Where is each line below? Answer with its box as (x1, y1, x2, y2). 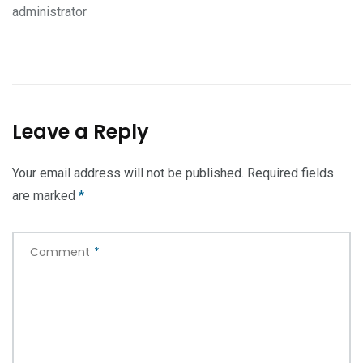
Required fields (247, 164, 334, 181)
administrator (12, 3, 87, 19)
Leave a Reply (12, 117, 149, 145)
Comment (30, 243, 90, 260)
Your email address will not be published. (12, 164, 244, 181)
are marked (12, 187, 79, 203)
